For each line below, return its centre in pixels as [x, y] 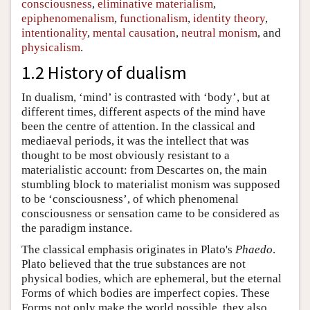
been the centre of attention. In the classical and [138, 126]
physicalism [51, 47]
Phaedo [254, 249]
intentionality [54, 33]
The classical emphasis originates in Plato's [128, 249]
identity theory [229, 18]
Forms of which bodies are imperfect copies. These [146, 293]
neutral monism [219, 33]
